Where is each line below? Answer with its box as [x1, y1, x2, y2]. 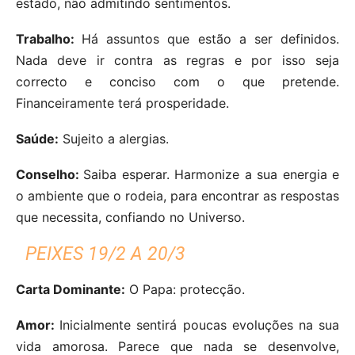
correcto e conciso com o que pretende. [16, 73, 339, 90]
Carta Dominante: [16, 281, 125, 297]
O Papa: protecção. [125, 281, 245, 297]
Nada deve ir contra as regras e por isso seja [16, 52, 339, 68]
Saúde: [16, 130, 59, 147]
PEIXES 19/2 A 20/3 [25, 242, 186, 265]
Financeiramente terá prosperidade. [16, 94, 229, 111]
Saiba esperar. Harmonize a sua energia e [83, 166, 340, 182]
